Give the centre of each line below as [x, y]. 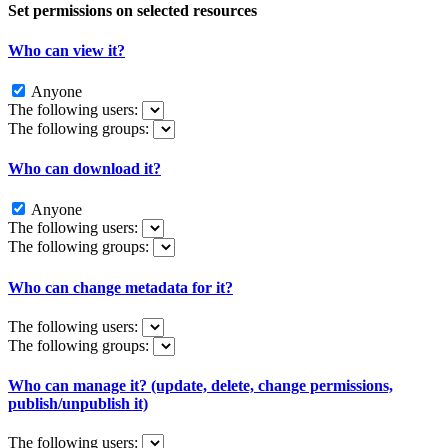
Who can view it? [66, 50]
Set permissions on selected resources [132, 11]
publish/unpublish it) [78, 404]
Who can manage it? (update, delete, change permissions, [200, 386]
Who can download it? [84, 169]
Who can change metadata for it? [120, 287]
